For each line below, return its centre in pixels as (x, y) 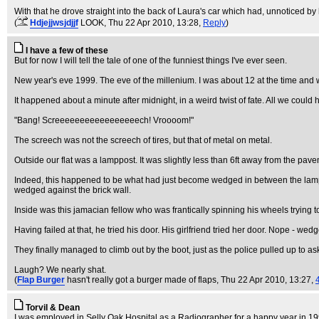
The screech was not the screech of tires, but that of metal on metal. (143, 140)
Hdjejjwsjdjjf (54, 23)
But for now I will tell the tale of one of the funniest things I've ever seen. (151, 61)
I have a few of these (67, 51)
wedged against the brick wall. (73, 190)
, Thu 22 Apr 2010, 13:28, (153, 23)
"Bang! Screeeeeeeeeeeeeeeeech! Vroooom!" (104, 120)
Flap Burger (41, 280)
